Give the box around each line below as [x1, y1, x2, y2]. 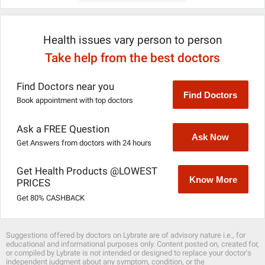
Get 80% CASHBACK [17, 193, 85, 203]
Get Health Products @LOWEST [17, 165, 158, 177]
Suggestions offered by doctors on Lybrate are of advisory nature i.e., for [6, 231, 245, 240]
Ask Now [192, 132, 230, 143]
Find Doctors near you [17, 80, 115, 93]
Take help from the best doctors [45, 50, 220, 65]
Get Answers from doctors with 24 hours [17, 138, 152, 148]
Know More [189, 174, 238, 185]
